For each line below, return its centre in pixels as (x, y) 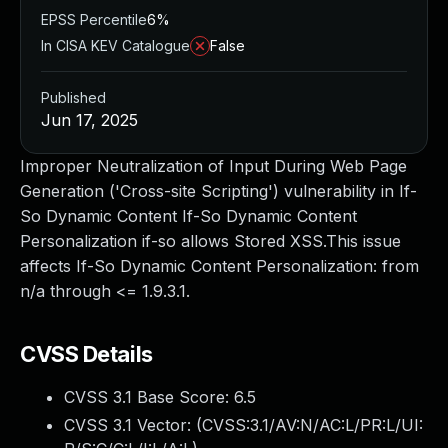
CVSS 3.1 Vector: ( (133, 425)
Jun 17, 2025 (89, 120)
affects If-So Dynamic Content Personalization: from (219, 266)
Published (73, 97)
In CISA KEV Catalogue (115, 45)
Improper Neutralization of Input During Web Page (213, 166)
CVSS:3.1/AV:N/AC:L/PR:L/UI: (312, 425)
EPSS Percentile (94, 19)
